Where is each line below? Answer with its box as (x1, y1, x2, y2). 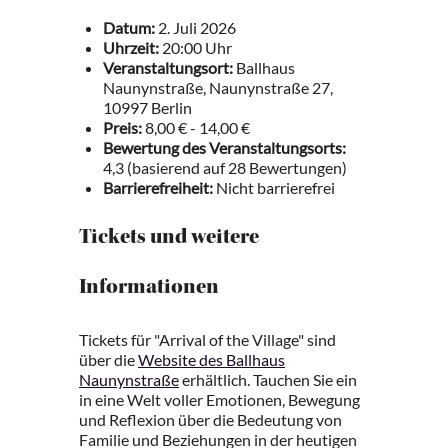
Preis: (103, 118, 142, 137)
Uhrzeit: (103, 38, 159, 57)
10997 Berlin (103, 98, 192, 117)
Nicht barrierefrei (213, 178, 335, 197)
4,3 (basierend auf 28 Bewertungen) (103, 158, 347, 177)
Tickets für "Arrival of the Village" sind (79, 330, 336, 349)
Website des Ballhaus (138, 350, 285, 369)
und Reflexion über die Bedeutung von (79, 410, 342, 429)
